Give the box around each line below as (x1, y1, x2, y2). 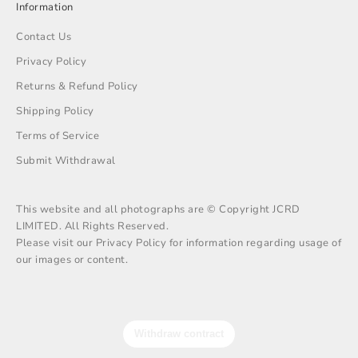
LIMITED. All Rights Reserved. (16, 218, 169, 233)
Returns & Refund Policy (16, 78, 138, 93)
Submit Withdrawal (16, 153, 116, 168)
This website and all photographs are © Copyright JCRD (16, 201, 300, 217)
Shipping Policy (16, 103, 94, 118)
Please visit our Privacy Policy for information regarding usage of (16, 235, 342, 250)
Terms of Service (16, 128, 100, 143)
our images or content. (16, 252, 129, 267)
